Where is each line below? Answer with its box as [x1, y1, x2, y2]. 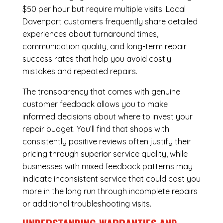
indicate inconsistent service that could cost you [22, 174, 201, 184]
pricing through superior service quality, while [22, 149, 188, 159]
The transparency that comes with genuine [22, 87, 180, 97]
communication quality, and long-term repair [22, 41, 187, 52]
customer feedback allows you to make [22, 99, 168, 110]
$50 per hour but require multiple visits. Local [22, 4, 186, 14]
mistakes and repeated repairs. [22, 66, 137, 77]
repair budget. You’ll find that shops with [22, 124, 169, 134]
